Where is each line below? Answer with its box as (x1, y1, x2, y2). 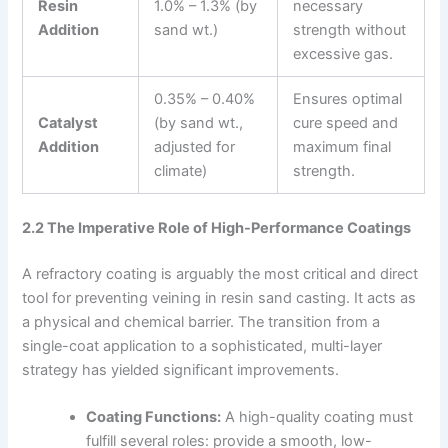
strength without (293, 21, 407, 40)
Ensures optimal (293, 90, 403, 109)
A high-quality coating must (221, 408, 414, 427)
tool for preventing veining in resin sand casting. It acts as (22, 288, 417, 307)
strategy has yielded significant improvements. (22, 360, 340, 379)
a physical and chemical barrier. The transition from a (22, 312, 381, 331)
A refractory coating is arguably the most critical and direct (22, 264, 419, 283)
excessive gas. (293, 45, 394, 64)
